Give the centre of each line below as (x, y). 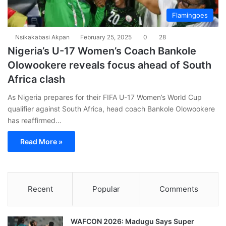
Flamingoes (190, 15)
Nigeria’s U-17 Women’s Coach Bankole (102, 51)
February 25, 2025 (106, 37)
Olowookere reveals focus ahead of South (109, 65)
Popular (106, 189)
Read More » (41, 141)
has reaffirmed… (35, 120)
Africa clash (36, 79)
